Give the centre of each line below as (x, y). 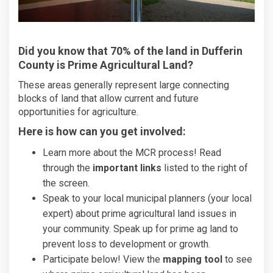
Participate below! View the (103, 260)
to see (237, 260)
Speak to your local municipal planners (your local (147, 199)
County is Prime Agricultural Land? (106, 65)
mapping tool (193, 260)
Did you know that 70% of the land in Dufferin (130, 51)
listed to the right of (205, 168)
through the (66, 168)
